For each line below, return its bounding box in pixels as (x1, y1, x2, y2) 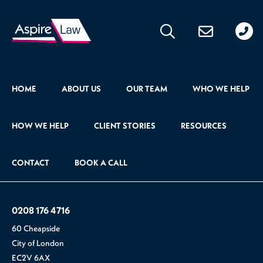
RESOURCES (181, 120, 227, 131)
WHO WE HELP (193, 83, 249, 95)
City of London (12, 238, 64, 249)
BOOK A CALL (75, 157, 127, 168)
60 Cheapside (12, 223, 60, 234)
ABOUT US (62, 83, 101, 95)
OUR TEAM (126, 83, 167, 95)
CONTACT (12, 157, 49, 168)
